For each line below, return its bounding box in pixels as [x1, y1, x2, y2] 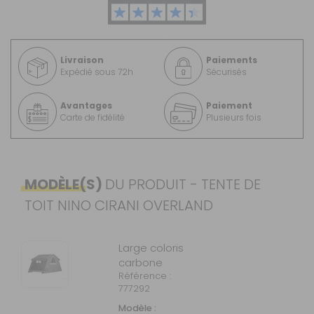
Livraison [60, 54, 104, 67]
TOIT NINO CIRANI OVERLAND [25, 195, 213, 215]
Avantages [60, 100, 112, 112]
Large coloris [118, 240, 184, 255]
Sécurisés [206, 66, 247, 78]
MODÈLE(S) [25, 174, 105, 194]
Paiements [206, 54, 257, 67]
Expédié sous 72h [60, 66, 133, 78]
